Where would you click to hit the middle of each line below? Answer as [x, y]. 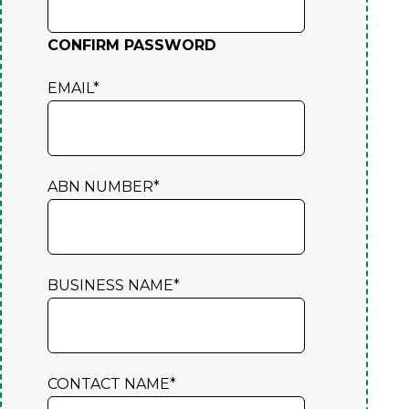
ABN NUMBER [100, 186]
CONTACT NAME [109, 383]
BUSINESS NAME [110, 285]
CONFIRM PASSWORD [132, 45]
